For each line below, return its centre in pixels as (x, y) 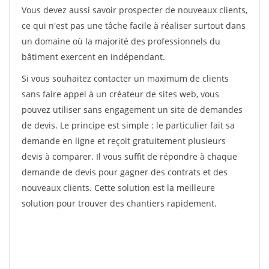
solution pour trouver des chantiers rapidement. (119, 203)
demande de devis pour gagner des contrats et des (125, 172)
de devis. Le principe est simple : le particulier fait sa (128, 125)
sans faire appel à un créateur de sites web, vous (120, 94)
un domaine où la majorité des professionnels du (121, 41)
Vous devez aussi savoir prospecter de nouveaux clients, (134, 10)
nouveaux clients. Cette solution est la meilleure (118, 188)
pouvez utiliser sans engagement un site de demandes (132, 110)
